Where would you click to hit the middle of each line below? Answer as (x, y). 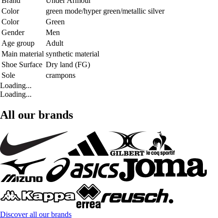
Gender (13, 32)
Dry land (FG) (68, 64)
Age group (18, 43)
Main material (23, 54)
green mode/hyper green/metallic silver (105, 11)
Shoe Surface (22, 64)
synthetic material (73, 54)
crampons (61, 75)
